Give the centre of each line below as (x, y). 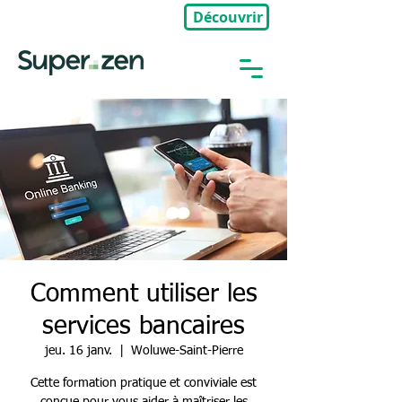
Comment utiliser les (144, 294)
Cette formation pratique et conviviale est (144, 383)
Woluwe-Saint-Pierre (187, 351)
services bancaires (144, 327)
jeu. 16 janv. (78, 351)
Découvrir (227, 17)
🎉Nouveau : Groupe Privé (84, 16)
